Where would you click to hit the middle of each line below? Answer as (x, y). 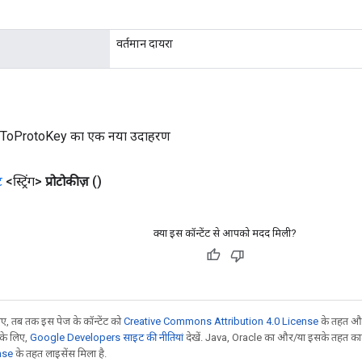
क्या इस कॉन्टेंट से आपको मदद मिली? (225, 233)
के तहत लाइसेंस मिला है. (60, 353)
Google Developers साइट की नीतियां (107, 337)
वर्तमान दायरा (145, 43)
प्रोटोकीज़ (67, 181)
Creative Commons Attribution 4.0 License (221, 321)
